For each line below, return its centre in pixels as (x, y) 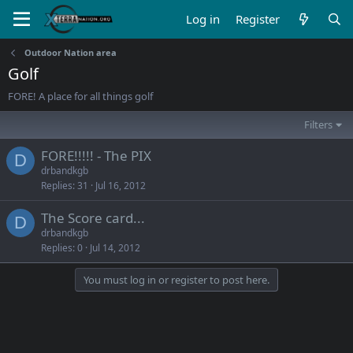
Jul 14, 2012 (115, 248)
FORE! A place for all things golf (80, 96)
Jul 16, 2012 (121, 186)
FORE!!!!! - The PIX (96, 156)
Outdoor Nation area (70, 52)
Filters (319, 124)
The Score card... (93, 218)
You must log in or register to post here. (176, 280)
